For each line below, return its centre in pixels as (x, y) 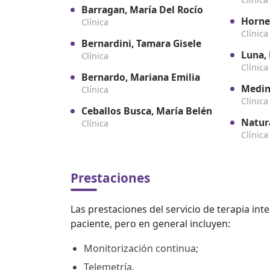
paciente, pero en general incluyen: (150, 224)
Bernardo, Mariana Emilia (141, 77)
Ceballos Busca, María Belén (147, 111)
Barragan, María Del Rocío (142, 10)
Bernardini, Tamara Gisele (141, 44)
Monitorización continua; (142, 249)
